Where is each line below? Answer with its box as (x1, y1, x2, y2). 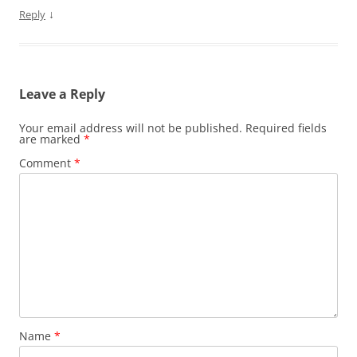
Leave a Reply (19, 85, 105, 103)
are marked (19, 131, 84, 147)
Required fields (245, 120, 327, 135)
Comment (19, 155, 74, 171)
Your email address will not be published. (19, 120, 242, 135)
